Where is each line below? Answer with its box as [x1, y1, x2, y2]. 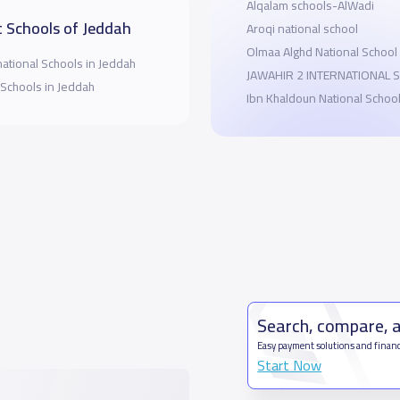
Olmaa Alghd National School [246, 40, 397, 63]
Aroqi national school [246, 17, 358, 40]
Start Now [257, 352, 322, 379]
